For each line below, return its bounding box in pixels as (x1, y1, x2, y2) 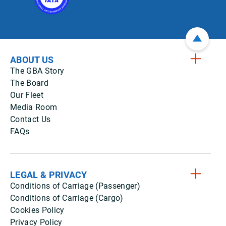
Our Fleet (10, 90, 43, 100)
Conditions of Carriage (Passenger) (10, 181, 140, 191)
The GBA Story (10, 66, 65, 76)
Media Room (10, 102, 58, 112)
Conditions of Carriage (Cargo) (10, 193, 124, 203)
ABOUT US (10, 54, 54, 65)
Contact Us (10, 115, 51, 124)
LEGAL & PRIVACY (10, 169, 87, 180)
